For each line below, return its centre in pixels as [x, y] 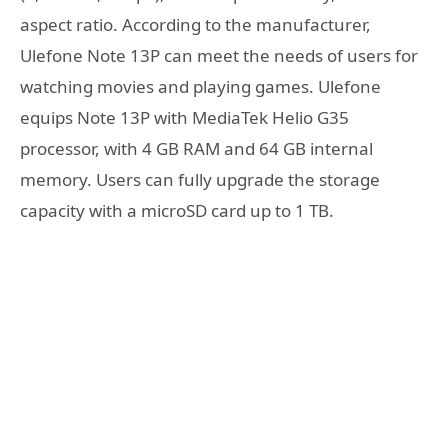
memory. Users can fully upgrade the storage [200, 180]
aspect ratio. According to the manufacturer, [195, 25]
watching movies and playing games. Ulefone [200, 87]
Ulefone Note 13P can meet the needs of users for [219, 56]
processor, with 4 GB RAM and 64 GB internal [196, 149]
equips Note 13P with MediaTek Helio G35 [184, 118]
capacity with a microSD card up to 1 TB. [177, 211]
